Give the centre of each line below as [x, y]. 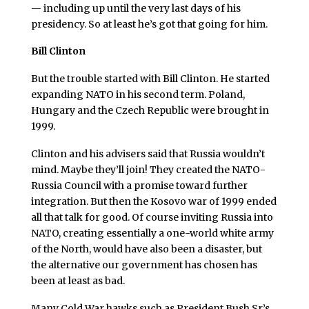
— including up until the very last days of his [136, 8]
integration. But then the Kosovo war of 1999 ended [153, 201]
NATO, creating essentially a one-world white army [152, 233]
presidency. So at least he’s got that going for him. [149, 24]
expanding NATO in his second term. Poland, [138, 95]
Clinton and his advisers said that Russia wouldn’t [148, 153]
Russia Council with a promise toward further [139, 185]
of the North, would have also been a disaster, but [146, 249]
